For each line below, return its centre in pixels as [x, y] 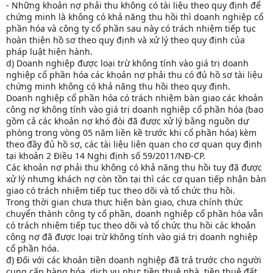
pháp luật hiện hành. [49, 52]
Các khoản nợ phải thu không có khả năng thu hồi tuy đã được [134, 168]
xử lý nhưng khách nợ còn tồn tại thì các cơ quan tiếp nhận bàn [136, 179]
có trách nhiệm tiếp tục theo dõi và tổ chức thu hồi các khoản [131, 225]
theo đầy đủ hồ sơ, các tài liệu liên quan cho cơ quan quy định [134, 144]
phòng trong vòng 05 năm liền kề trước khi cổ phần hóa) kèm [131, 133]
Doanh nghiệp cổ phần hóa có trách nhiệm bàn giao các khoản [135, 98]
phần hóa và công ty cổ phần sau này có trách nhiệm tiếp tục [131, 29]
